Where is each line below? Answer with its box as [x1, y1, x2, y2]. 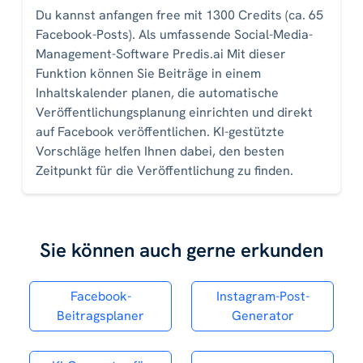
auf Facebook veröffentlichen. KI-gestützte [36, 123, 284, 141]
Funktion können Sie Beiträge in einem [36, 65, 261, 83]
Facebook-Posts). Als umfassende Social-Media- [36, 26, 313, 44]
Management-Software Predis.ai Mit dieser [36, 45, 286, 63]
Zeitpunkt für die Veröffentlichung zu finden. [36, 162, 293, 180]
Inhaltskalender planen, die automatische [36, 84, 279, 102]
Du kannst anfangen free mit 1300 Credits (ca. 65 [36, 6, 323, 24]
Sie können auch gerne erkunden [40, 237, 323, 263]
